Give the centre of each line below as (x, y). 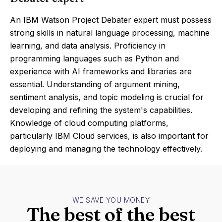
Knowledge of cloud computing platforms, (89, 123)
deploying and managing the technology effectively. (106, 149)
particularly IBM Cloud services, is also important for (109, 136)
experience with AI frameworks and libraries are (101, 71)
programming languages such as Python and (94, 58)
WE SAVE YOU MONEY (111, 200)
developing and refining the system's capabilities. (101, 110)
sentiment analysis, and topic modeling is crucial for (107, 97)
